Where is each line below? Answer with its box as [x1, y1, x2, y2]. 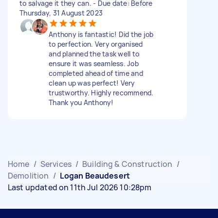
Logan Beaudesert [59, 170, 130, 181]
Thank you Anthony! [49, 97, 114, 107]
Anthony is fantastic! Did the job [49, 29, 154, 39]
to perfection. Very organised [49, 39, 143, 49]
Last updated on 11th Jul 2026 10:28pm [8, 182, 152, 193]
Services [40, 158, 72, 169]
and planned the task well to [49, 49, 139, 58]
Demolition [8, 170, 49, 181]
